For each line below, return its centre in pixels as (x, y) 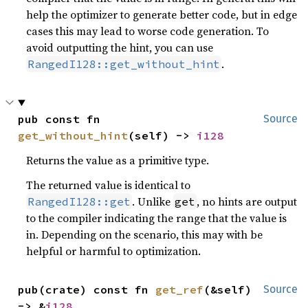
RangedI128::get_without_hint (124, 64)
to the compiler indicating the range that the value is (157, 218)
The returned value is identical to (109, 185)
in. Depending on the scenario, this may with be (145, 234)
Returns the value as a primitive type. (118, 160)
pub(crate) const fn (87, 289)
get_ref (180, 289)
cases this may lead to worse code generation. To (148, 31)
